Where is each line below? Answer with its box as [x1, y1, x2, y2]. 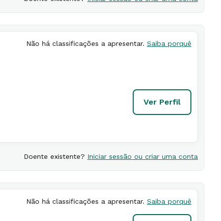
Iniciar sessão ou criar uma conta [87, 152, 198, 160]
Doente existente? [24, 152, 87, 160]
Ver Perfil [144, 97, 181, 107]
